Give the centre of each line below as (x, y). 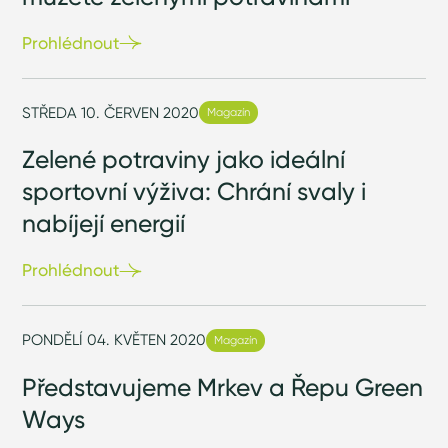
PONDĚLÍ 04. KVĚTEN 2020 (114, 340)
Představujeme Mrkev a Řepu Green (223, 386)
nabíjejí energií (104, 223)
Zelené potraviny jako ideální (184, 159)
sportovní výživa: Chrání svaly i (194, 191)
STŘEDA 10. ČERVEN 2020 (111, 112)
